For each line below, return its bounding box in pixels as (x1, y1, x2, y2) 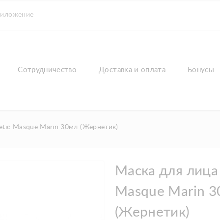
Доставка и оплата (99, 66, 166, 74)
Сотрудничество (18, 66, 77, 74)
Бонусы (188, 66, 215, 74)
